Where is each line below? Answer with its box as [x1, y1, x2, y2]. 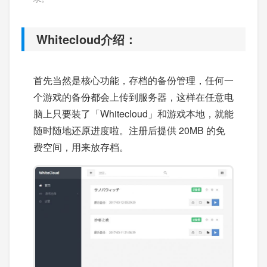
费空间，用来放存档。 [33, 140, 129, 154]
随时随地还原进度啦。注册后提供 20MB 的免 [33, 123, 225, 137]
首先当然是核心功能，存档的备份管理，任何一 [33, 73, 234, 87]
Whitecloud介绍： [36, 30, 136, 48]
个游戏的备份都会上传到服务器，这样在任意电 [33, 90, 234, 104]
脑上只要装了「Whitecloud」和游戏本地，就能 [33, 107, 234, 120]
